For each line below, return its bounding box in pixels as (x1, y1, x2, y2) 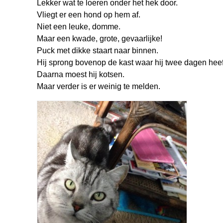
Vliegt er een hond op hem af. (37, 10, 140, 19)
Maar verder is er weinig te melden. (37, 82, 160, 91)
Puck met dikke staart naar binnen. (37, 46, 158, 55)
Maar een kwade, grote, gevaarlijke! (37, 34, 162, 43)
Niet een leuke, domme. (37, 22, 120, 31)
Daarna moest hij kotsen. (37, 70, 124, 79)
